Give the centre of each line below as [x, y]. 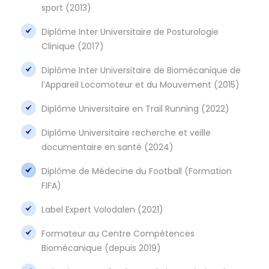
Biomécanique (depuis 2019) [101, 248]
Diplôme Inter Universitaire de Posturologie [130, 32]
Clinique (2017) [73, 46]
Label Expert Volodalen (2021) [102, 209]
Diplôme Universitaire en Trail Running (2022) [135, 108]
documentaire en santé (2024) [107, 147]
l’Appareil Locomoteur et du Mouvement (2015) [141, 84]
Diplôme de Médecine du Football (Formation [137, 171]
